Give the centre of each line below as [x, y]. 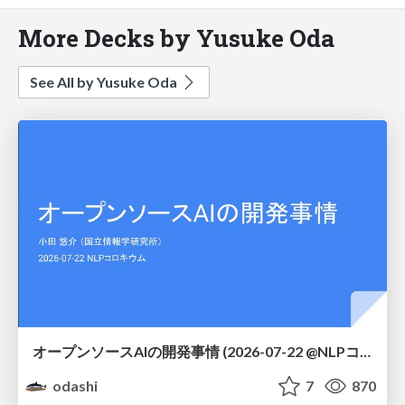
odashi [74, 386]
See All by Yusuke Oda [105, 81]
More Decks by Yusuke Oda [176, 37]
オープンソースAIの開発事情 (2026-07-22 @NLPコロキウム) [365, 352]
